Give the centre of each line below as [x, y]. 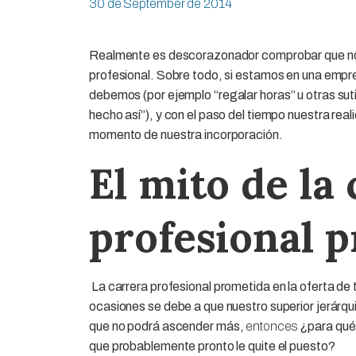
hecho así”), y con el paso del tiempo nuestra [211, 114]
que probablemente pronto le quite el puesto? [212, 346]
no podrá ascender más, [179, 326]
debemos [115, 95]
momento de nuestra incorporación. [186, 134]
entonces [272, 326]
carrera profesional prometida [189, 286]
